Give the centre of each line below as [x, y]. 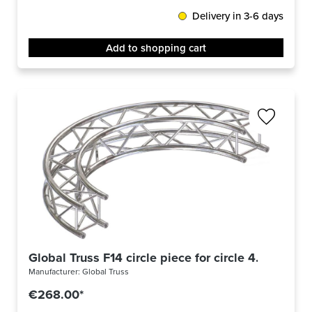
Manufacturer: [55, 272]
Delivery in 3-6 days [238, 16]
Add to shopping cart [156, 48]
